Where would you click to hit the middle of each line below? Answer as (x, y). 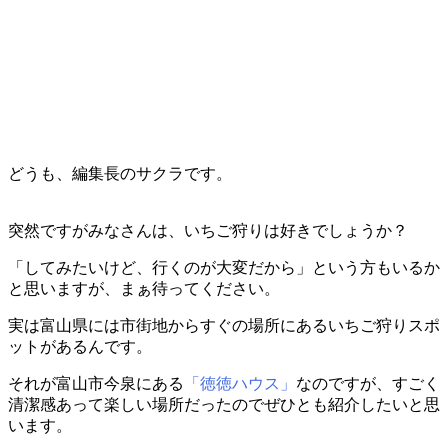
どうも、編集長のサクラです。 (120, 173)
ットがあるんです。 (80, 346)
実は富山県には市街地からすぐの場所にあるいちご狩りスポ (224, 325)
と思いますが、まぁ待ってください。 (144, 288)
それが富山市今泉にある (96, 383)
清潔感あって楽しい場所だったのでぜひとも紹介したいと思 (224, 404)
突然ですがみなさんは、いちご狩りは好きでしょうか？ (208, 230)
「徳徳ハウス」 (240, 383)
